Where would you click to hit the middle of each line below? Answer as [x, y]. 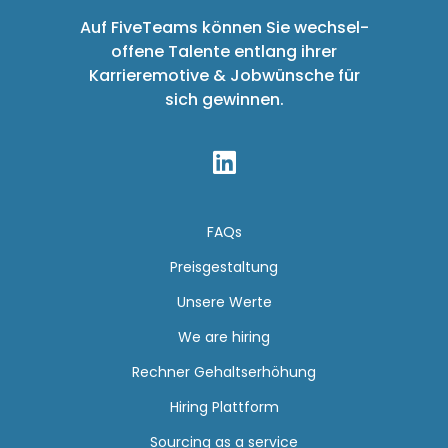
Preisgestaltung [224, 267]
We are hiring [224, 337]
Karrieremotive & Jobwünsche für [224, 75]
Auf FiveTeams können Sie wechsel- [224, 27]
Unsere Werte [224, 302]
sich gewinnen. [224, 99]
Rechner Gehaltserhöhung [224, 372]
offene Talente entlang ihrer [224, 51]
